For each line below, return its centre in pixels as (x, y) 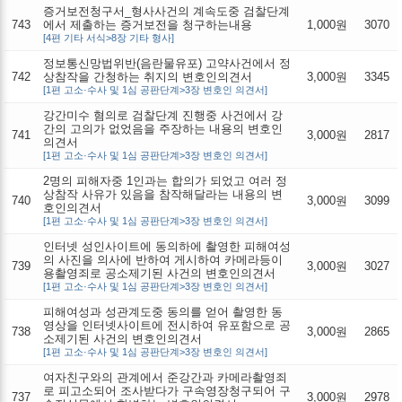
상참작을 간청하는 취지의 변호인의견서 (148, 76)
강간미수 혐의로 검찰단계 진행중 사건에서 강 (163, 115)
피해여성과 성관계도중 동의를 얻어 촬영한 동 (163, 311)
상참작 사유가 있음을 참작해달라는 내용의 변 (163, 194)
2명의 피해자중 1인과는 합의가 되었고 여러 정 (165, 180)
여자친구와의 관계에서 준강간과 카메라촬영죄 (165, 377)
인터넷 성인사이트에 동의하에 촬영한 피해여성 (167, 246)
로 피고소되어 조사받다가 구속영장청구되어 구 (167, 390)
